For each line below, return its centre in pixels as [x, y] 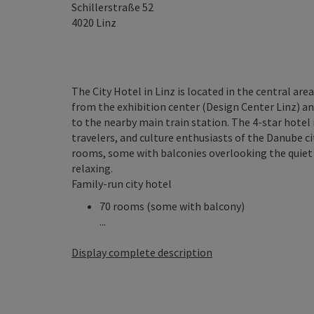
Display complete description [142, 252]
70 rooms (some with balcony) [172, 206]
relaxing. [92, 168]
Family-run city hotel [122, 184]
